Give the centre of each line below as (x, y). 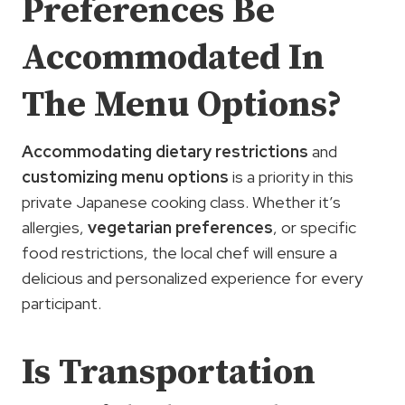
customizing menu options (125, 176)
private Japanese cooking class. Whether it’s (181, 202)
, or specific (315, 227)
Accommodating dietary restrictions (165, 151)
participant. (61, 303)
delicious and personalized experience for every (192, 278)
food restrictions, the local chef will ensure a (179, 252)
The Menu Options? (182, 104)
